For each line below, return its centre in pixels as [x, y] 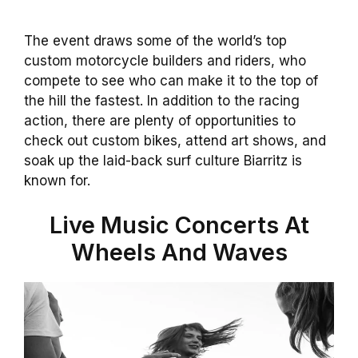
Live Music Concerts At [179, 225]
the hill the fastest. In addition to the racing [162, 101]
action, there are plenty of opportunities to [160, 121]
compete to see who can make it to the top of [171, 81]
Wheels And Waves [179, 252]
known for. [57, 181]
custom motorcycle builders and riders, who [165, 61]
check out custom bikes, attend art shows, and [175, 141]
